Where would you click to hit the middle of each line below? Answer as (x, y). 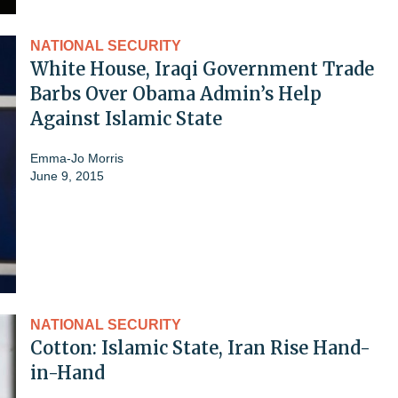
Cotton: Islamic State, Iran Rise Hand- (200, 347)
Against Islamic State (126, 118)
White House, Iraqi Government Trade (202, 68)
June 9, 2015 (67, 175)
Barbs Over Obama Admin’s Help (176, 93)
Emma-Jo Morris (77, 158)
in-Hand (68, 372)
